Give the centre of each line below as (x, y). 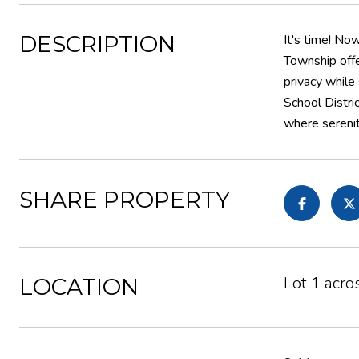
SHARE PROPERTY (125, 200)
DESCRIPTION (97, 44)
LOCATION (79, 287)
